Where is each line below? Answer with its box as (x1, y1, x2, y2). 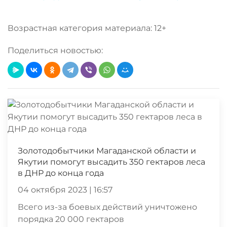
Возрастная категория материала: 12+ (8, 23, 166, 33)
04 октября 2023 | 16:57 (18, 184, 112, 195)
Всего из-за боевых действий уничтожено (18, 202, 197, 212)
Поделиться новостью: (8, 45, 103, 55)
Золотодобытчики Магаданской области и (18, 145, 196, 156)
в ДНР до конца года (18, 168, 104, 178)
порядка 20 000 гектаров (18, 214, 124, 224)
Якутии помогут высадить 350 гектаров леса (18, 157, 205, 167)
